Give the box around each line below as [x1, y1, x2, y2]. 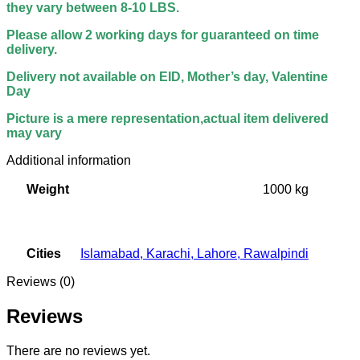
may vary [6, 126, 62, 141]
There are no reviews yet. [6, 344, 150, 358]
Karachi [146, 247, 190, 261]
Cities [26, 247, 61, 261]
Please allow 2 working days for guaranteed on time [6, 28, 319, 43]
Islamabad [80, 247, 140, 261]
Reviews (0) [6, 275, 75, 289]
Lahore [197, 247, 237, 261]
